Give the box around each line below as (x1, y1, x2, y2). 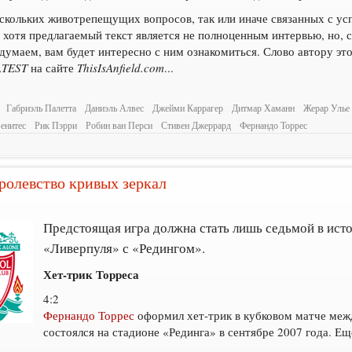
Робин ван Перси (86, 119, 153, 131)
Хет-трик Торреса (43, 266, 140, 283)
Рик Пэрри (35, 119, 78, 131)
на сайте (27, 59, 78, 75)
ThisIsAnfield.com (77, 59, 165, 75)
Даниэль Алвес (85, 102, 145, 115)
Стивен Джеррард (161, 119, 232, 131)
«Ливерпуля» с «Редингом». (43, 239, 206, 257)
